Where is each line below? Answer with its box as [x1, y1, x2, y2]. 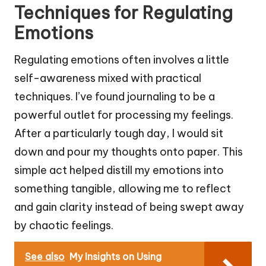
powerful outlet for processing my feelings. [14, 107, 233, 122]
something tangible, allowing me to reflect [14, 181, 231, 195]
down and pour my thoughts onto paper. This [14, 144, 243, 159]
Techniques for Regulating [14, 1, 233, 24]
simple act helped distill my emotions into [14, 163, 224, 177]
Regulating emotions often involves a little [14, 52, 229, 66]
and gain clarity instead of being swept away [14, 199, 244, 214]
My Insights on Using [69, 250, 161, 262]
